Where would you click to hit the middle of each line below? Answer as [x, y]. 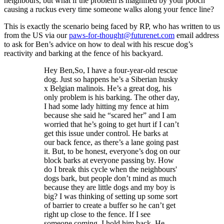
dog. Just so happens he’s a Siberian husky [111, 79]
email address [197, 35]
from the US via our [36, 35]
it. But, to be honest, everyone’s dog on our [112, 151]
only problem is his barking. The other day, [112, 97]
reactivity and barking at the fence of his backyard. [83, 53]
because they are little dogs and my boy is [109, 187]
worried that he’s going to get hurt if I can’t [111, 124]
